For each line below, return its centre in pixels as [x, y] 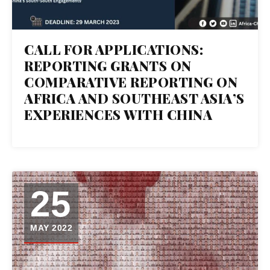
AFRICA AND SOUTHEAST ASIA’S [134, 98]
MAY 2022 [51, 228]
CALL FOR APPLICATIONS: [114, 49]
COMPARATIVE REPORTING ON [131, 82]
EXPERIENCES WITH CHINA [118, 114]
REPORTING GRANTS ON [108, 65]
